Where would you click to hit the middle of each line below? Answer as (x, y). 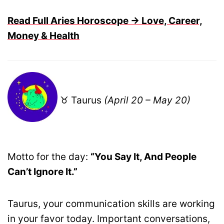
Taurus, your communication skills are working (111, 203)
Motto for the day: (49, 156)
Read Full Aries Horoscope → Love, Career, (105, 20)
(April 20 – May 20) (147, 100)
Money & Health (43, 35)
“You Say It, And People (143, 156)
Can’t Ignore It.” (42, 171)
